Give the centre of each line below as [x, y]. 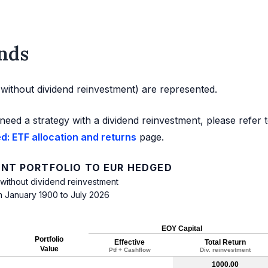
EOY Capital [182, 229]
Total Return [225, 243]
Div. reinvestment [225, 250]
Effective [130, 243]
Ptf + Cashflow [130, 250]
